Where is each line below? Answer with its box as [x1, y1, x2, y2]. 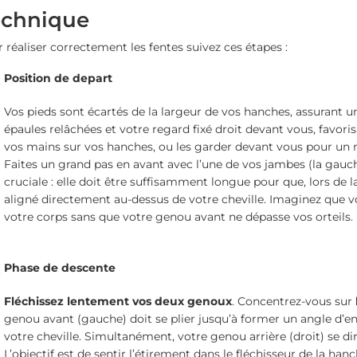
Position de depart [3, 70, 112, 85]
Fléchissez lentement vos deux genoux [3, 293, 232, 308]
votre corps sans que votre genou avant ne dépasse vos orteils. [3, 209, 353, 224]
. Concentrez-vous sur [231, 293, 355, 308]
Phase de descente [3, 260, 116, 275]
